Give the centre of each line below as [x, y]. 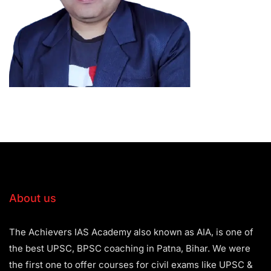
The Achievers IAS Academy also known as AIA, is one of [131, 232]
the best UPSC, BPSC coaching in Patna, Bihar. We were [130, 249]
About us [33, 198]
